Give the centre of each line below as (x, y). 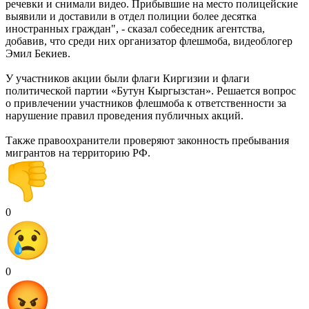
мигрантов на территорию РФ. (78, 152)
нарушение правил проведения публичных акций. (124, 115)
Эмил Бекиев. (38, 53)
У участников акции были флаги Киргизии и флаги (128, 78)
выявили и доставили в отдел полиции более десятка (131, 16)
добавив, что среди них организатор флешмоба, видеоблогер (149, 41)
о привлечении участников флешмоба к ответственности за (146, 103)
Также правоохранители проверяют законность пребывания (147, 140)
